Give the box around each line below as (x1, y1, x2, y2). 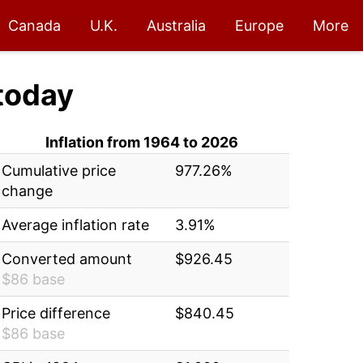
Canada (8, 17, 61, 34)
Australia (147, 17, 206, 34)
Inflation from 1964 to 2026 (45, 134, 239, 151)
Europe (235, 17, 284, 34)
